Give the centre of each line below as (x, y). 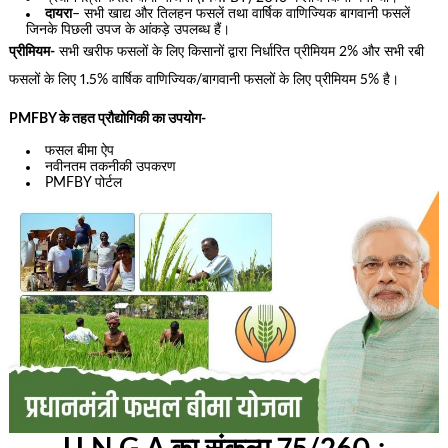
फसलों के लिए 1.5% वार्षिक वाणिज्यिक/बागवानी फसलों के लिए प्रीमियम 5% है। (203, 80)
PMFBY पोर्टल (84, 183)
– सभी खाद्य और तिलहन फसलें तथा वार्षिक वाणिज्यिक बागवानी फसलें (241, 14)
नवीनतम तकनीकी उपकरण (111, 167)
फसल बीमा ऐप (80, 151)
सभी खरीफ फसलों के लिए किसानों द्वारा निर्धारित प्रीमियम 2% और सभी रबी (239, 52)
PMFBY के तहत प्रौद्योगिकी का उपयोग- (107, 118)
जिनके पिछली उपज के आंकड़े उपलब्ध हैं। (128, 30)
